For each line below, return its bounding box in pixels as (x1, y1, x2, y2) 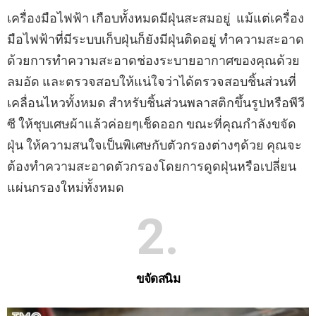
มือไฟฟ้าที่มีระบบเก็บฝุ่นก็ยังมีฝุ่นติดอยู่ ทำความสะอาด (7, 32, 304, 47)
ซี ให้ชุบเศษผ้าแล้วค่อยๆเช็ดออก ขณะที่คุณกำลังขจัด (7, 116, 296, 132)
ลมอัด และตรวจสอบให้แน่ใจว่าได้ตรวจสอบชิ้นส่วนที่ (7, 74, 296, 90)
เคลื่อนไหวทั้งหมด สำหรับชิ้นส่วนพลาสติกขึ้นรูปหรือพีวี (7, 95, 305, 111)
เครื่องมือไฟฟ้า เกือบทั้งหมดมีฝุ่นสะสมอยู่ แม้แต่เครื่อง (7, 11, 304, 26)
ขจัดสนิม (135, 272, 181, 286)
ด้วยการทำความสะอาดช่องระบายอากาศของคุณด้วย (7, 53, 300, 68)
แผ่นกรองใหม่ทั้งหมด (7, 180, 124, 195)
